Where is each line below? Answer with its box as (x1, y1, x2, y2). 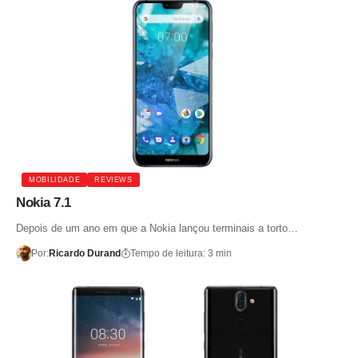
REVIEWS (94, 175, 133, 184)
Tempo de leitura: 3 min (129, 248, 232, 260)
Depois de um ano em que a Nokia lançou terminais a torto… (16, 222, 298, 235)
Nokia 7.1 (16, 195, 71, 211)
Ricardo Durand (48, 248, 121, 260)
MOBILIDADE (29, 175, 81, 184)
